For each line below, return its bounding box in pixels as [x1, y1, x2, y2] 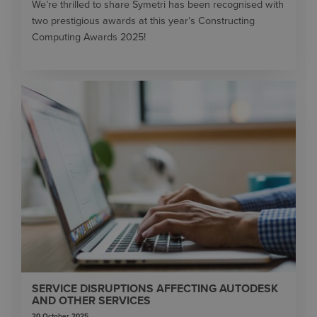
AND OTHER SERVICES [32, 294, 151, 309]
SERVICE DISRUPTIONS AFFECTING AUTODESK [32, 282, 278, 296]
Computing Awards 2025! [32, 30, 146, 43]
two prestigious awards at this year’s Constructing [32, 14, 255, 27]
